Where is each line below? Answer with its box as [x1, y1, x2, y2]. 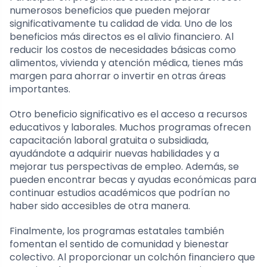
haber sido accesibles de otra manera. [10, 198, 190, 213]
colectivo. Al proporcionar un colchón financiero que [10, 250, 255, 264]
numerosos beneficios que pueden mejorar [10, 3, 210, 17]
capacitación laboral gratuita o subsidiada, [10, 133, 209, 147]
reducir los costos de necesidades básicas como [10, 42, 236, 57]
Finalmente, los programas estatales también [10, 223, 224, 238]
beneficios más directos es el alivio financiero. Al [10, 29, 234, 44]
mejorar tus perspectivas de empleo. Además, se [10, 159, 239, 173]
